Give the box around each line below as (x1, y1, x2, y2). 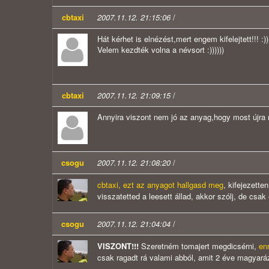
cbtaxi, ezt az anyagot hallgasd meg (97, 179, 223, 191)
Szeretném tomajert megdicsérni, (139, 240, 259, 252)
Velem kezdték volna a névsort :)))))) (97, 44, 224, 56)
